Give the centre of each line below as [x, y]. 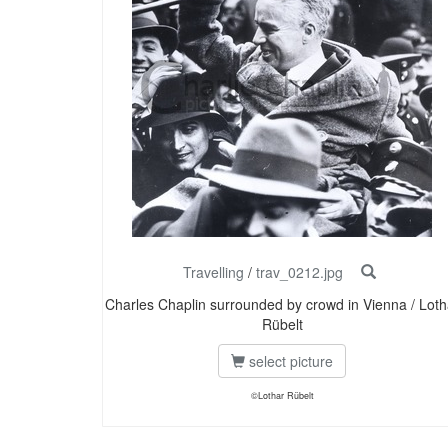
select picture [289, 361]
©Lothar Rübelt [282, 396]
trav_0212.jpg [299, 272]
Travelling [213, 272]
